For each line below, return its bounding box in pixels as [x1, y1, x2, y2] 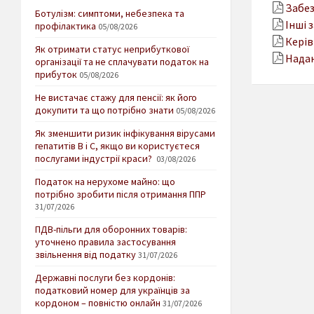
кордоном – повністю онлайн [35, 296, 161, 310]
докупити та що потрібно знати [35, 104, 174, 117]
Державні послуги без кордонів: [35, 271, 175, 285]
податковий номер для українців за [35, 284, 190, 297]
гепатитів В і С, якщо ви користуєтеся [35, 139, 200, 153]
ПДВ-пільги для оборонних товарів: [35, 223, 187, 236]
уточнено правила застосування [35, 235, 176, 249]
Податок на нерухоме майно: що [35, 175, 175, 189]
